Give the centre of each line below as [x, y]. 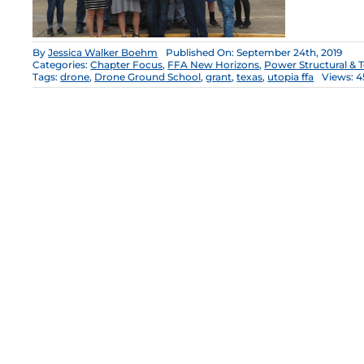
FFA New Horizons [214, 65]
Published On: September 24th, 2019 [254, 53]
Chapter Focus [127, 65]
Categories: [62, 65]
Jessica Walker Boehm [103, 53]
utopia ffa [291, 77]
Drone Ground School [148, 77]
